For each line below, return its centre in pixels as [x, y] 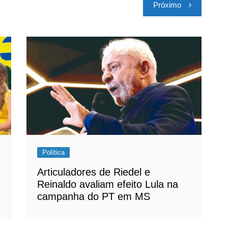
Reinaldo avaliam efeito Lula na [108, 184]
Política [54, 152]
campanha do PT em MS [94, 196]
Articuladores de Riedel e [94, 172]
